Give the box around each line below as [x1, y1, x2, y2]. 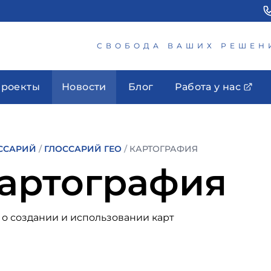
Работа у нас [175, 81, 241, 93]
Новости [62, 81, 106, 93]
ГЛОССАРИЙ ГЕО [44, 143, 122, 154]
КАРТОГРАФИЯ [129, 143, 198, 154]
